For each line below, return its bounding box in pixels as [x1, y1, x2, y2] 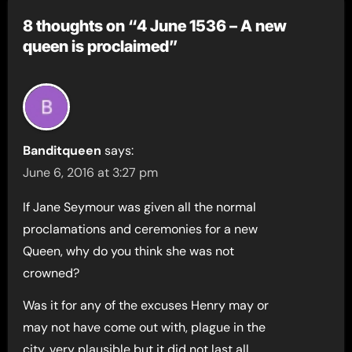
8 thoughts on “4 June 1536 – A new [23, 16, 288, 35]
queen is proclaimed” [23, 36, 179, 56]
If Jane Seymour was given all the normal [23, 199, 257, 216]
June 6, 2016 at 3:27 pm [23, 164, 159, 181]
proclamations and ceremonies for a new [23, 221, 258, 238]
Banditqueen [23, 142, 102, 159]
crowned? [23, 265, 80, 282]
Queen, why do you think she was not [23, 243, 235, 260]
